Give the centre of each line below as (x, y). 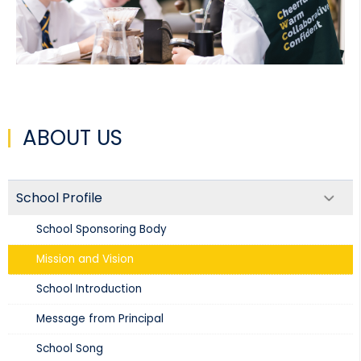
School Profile (59, 197)
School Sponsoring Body (102, 229)
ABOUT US (73, 137)
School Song (70, 348)
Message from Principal (100, 318)
